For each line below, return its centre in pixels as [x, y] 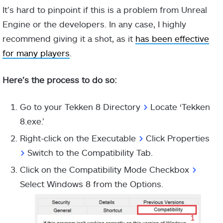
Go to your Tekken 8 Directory [81, 106]
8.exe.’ [32, 121]
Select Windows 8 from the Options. [92, 183]
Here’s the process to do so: [60, 79]
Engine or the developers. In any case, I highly [94, 24]
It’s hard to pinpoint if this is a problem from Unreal [105, 9]
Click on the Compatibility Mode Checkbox [106, 169]
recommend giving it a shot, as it [69, 38]
